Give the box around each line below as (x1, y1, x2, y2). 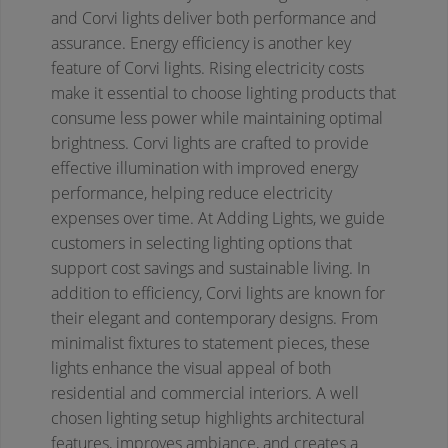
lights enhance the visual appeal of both (51, 357, 331, 380)
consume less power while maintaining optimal (51, 107, 383, 130)
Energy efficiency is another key (130, 32, 351, 55)
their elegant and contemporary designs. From (51, 307, 378, 330)
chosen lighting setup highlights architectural (51, 407, 365, 430)
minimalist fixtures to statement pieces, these (51, 332, 370, 355)
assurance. (51, 32, 126, 55)
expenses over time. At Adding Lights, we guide (51, 207, 385, 230)
